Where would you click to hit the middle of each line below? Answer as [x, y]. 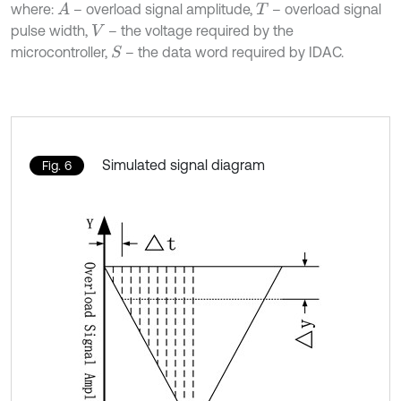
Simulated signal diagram [183, 164]
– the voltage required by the [199, 30]
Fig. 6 [57, 165]
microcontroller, [61, 51]
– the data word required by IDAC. [233, 51]
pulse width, [51, 30]
